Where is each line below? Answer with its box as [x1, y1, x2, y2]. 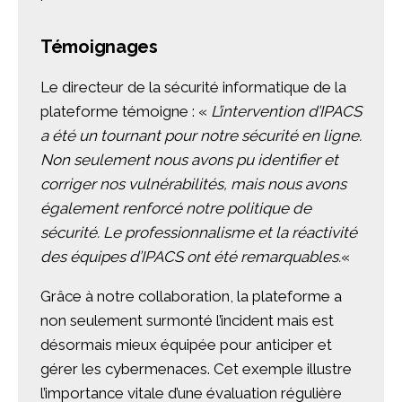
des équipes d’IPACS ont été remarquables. [40, 248, 341, 267]
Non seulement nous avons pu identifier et [40, 151, 338, 170]
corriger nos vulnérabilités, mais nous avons [40, 175, 346, 194]
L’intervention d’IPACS [211, 102, 362, 121]
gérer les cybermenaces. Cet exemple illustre [40, 360, 352, 379]
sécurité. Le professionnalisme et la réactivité [40, 223, 357, 242]
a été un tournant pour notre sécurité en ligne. [40, 127, 362, 145]
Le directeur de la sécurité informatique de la [40, 78, 346, 97]
